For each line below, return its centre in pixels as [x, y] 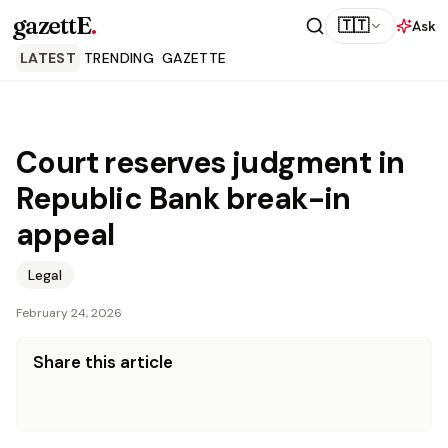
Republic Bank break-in [183, 198]
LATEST [48, 58]
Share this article [103, 362]
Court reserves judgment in [210, 162]
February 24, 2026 [69, 313]
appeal [65, 234]
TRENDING [119, 58]
